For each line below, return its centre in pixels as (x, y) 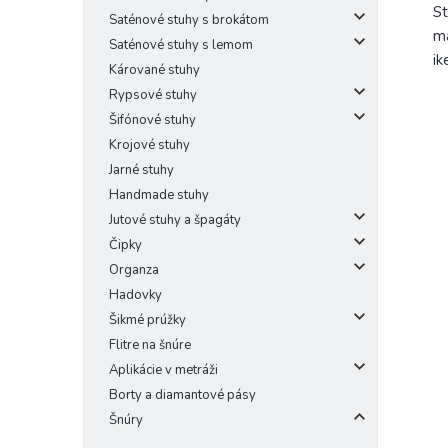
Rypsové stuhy (153, 95)
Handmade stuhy (159, 195)
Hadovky (135, 295)
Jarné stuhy (141, 170)
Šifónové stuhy (152, 120)
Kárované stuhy (154, 70)
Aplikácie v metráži (163, 370)
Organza (134, 270)
